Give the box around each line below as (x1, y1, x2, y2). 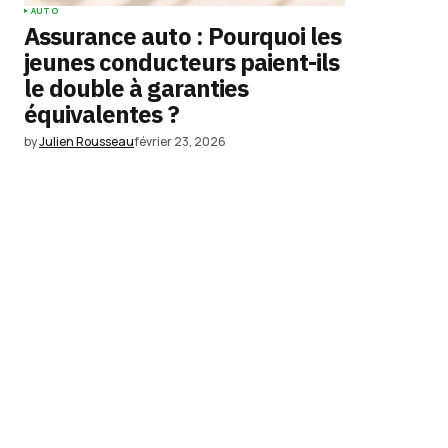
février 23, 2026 (134, 133, 226, 150)
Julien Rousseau (39, 133, 134, 150)
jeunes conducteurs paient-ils (24, 46, 340, 78)
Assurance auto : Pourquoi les (24, 20, 342, 52)
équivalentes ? (24, 98, 179, 130)
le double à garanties (24, 72, 248, 104)
